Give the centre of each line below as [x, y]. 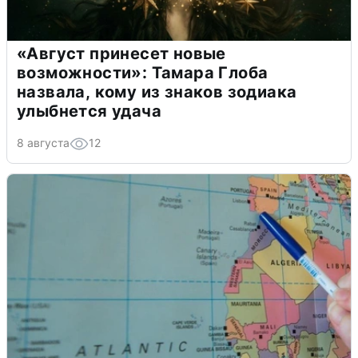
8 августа [43, 142]
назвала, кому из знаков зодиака [157, 91]
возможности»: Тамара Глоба [143, 72]
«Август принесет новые [121, 53]
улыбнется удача [89, 111]
